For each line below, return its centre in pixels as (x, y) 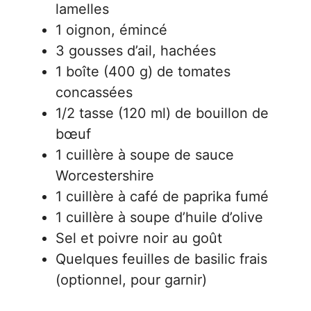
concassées (94, 92)
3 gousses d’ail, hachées (136, 51)
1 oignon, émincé (111, 30)
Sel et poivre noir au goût (139, 238)
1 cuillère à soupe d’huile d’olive (159, 217)
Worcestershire (105, 176)
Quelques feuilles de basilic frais (161, 259)
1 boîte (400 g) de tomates (143, 72)
